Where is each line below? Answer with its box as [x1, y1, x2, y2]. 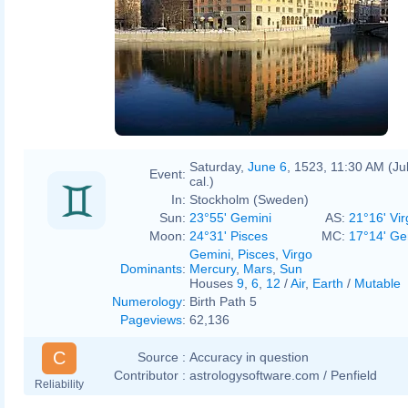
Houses [189, 275, 237, 291]
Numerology [112, 293, 182, 309]
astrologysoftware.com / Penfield [189, 367, 377, 382]
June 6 [248, 158, 287, 174]
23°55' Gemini [189, 209, 271, 225]
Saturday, [189, 158, 248, 174]
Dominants [120, 260, 182, 276]
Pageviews [120, 311, 182, 327]
